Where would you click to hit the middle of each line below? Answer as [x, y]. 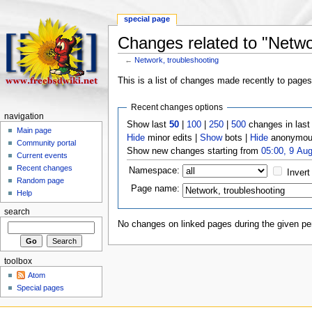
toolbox [18, 261]
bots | [236, 138]
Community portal [47, 143]
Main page [34, 131]
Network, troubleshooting [177, 60]
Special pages [41, 288]
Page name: [156, 188]
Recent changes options [177, 107]
